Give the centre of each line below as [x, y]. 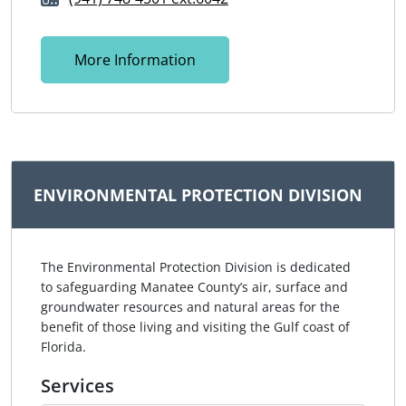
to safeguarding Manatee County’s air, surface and [194, 286]
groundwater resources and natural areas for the [190, 306]
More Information [135, 60]
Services [77, 385]
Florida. [63, 346]
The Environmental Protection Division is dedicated [196, 266]
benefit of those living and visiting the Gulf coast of [195, 326]
